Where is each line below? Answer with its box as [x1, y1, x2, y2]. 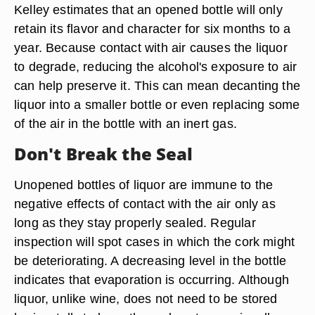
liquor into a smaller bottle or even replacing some [14, 97, 300, 112]
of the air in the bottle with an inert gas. [14, 116, 237, 131]
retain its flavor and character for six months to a [14, 21, 291, 36]
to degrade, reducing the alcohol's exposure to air [14, 59, 297, 74]
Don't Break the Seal [14, 142, 193, 165]
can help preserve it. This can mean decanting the [14, 78, 301, 93]
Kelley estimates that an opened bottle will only [14, 2, 283, 17]
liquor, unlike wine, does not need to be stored [14, 291, 278, 306]
